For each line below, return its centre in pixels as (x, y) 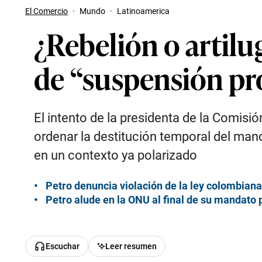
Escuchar (63, 246)
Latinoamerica (143, 11)
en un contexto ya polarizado (116, 155)
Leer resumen (131, 246)
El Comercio (46, 11)
